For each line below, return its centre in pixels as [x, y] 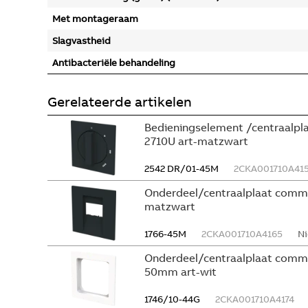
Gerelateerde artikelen [120, 101]
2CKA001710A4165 [242, 234]
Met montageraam [95, 19]
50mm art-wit [180, 272]
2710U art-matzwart [196, 141]
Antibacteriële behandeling [114, 63]
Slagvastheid [81, 41]
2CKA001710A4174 [255, 299]
